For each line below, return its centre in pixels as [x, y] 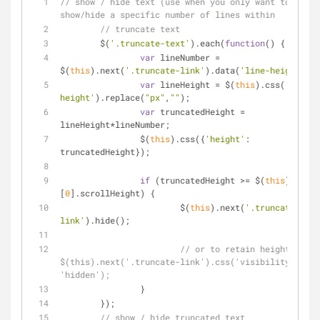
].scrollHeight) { [112, 193]
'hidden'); [85, 274]
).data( [222, 70]
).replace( [120, 97]
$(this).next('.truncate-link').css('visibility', [180, 261]
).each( [207, 43]
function [245, 43]
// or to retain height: [237, 249]
